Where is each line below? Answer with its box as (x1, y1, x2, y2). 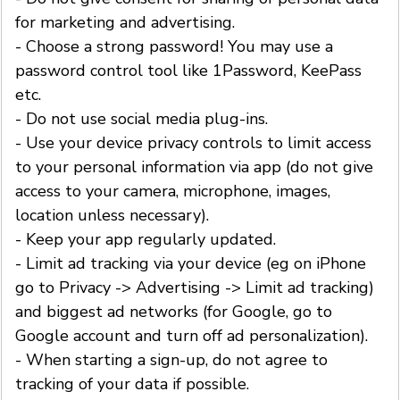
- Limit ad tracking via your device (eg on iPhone (15, 252, 366, 274)
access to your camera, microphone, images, (15, 179, 330, 202)
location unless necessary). (15, 204, 209, 226)
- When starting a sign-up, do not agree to (15, 348, 328, 371)
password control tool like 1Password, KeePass (15, 59, 362, 81)
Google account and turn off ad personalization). (15, 324, 368, 346)
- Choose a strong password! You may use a (15, 35, 333, 57)
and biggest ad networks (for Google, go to (15, 300, 332, 322)
